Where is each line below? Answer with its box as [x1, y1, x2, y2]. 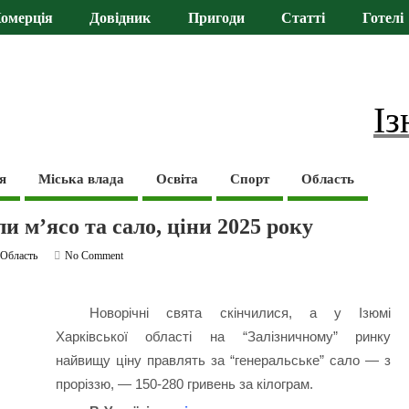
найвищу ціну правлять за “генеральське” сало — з [55, 352, 392, 369]
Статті [281, 10, 326, 27]
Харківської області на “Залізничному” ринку [55, 329, 392, 345]
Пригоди [187, 10, 245, 27]
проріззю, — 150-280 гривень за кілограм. [55, 376, 313, 393]
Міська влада [38, 171, 125, 186]
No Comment [65, 248, 124, 262]
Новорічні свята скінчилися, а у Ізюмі [89, 305, 392, 321]
